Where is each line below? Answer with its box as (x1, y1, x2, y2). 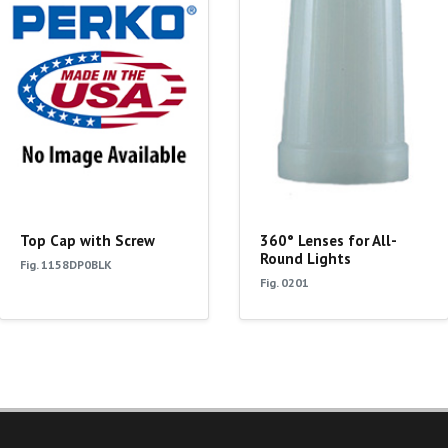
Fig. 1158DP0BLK (20, 256, 112, 272)
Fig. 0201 (260, 274, 309, 290)
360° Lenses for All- (260, 230, 397, 250)
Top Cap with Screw (20, 230, 155, 250)
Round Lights (260, 248, 351, 268)
